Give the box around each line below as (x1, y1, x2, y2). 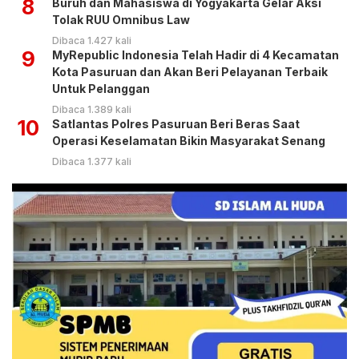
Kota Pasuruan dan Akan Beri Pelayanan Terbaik (52, 64, 328, 79)
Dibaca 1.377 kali (52, 155, 131, 167)
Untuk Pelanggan (52, 81, 150, 95)
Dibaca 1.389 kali (52, 103, 131, 115)
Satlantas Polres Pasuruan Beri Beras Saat (52, 116, 300, 131)
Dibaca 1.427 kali (52, 34, 131, 46)
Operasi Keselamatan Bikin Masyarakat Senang (52, 133, 325, 147)
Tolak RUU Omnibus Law (52, 12, 190, 26)
